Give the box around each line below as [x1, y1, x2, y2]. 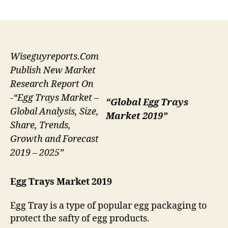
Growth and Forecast [10, 133, 99, 146]
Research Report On [10, 78, 94, 91]
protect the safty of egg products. [10, 213, 150, 225]
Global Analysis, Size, [10, 106, 99, 118]
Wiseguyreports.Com [10, 51, 99, 63]
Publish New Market [10, 65, 96, 77]
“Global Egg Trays [106, 97, 188, 109]
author [54, 1, 78, 11]
